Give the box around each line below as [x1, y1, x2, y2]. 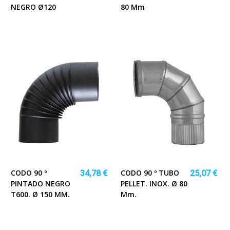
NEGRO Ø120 [11, 2, 56, 12]
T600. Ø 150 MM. [11, 189, 70, 200]
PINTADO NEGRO [11, 179, 70, 189]
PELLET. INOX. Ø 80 [121, 179, 187, 189]
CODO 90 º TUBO [121, 168, 179, 178]
